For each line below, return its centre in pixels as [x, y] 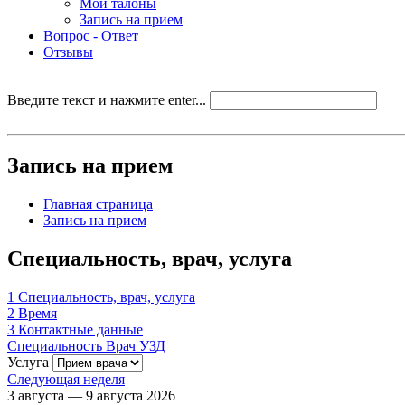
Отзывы [68, 52]
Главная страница [98, 203]
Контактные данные [80, 329]
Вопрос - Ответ [91, 36]
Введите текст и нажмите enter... [107, 100]
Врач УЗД [136, 345]
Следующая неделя [66, 379]
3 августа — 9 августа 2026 [91, 395]
